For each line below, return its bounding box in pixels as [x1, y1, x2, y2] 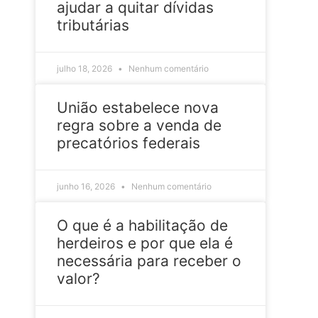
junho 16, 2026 [57, 180, 117, 192]
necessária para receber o [57, 251, 241, 270]
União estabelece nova [57, 98, 219, 116]
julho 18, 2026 [57, 62, 114, 74]
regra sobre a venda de [57, 116, 221, 134]
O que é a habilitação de [57, 216, 228, 234]
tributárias [57, 16, 129, 34]
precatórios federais [57, 133, 200, 152]
